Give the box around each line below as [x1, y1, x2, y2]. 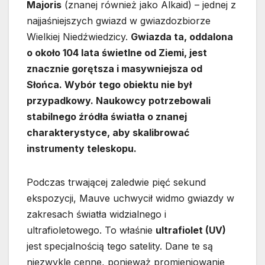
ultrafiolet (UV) [156, 224, 226, 237]
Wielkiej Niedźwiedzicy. [27, 31, 131, 43]
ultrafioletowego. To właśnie [27, 224, 156, 237]
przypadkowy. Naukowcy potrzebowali [27, 95, 211, 107]
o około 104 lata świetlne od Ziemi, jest [27, 47, 207, 59]
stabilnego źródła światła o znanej [27, 111, 187, 123]
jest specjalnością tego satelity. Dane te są [27, 240, 213, 253]
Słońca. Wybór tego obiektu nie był [27, 79, 192, 91]
